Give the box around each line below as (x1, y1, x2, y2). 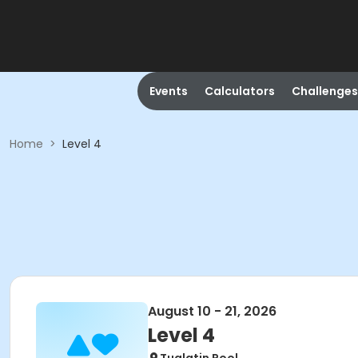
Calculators (204, 83, 275, 99)
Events (149, 83, 188, 99)
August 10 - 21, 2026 (148, 302, 276, 320)
